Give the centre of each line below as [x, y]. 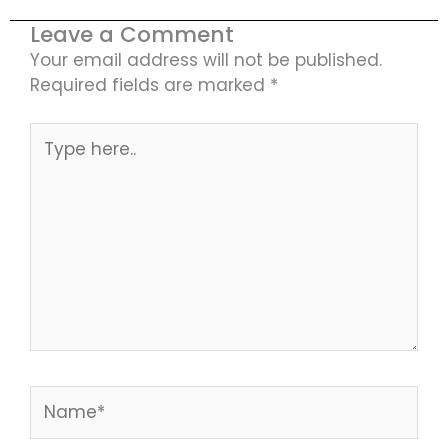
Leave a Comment [132, 34]
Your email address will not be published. [206, 59]
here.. [51, 159]
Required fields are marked [150, 84]
